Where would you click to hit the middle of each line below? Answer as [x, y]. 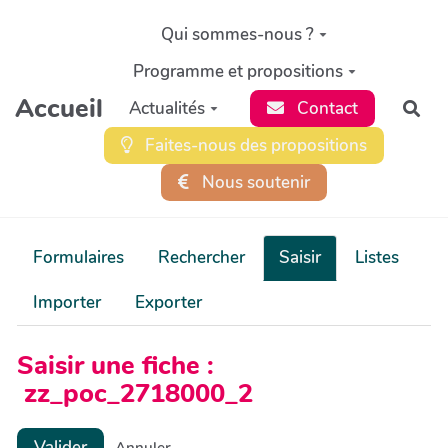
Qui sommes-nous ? [238, 34]
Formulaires [78, 257]
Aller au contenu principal [121, 23]
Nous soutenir [253, 182]
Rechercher [201, 257]
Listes [377, 257]
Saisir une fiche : [115, 365]
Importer [67, 302]
